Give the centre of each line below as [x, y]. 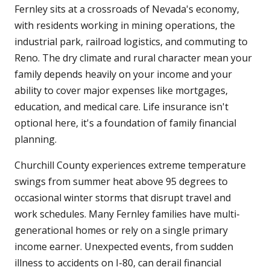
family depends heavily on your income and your [123, 74]
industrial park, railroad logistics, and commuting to [131, 42]
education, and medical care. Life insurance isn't [121, 107]
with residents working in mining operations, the [125, 26]
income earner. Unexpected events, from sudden [124, 247]
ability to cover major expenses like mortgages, [121, 91]
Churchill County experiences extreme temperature [130, 165]
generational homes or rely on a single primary [121, 231]
